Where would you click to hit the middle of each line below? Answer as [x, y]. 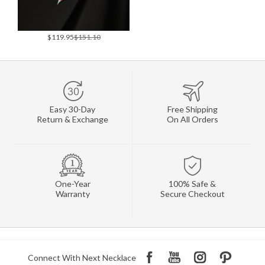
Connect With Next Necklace [82, 258]
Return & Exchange [72, 119]
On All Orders [192, 119]
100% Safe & [192, 184]
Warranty [72, 194]
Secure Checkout [192, 194]
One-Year [72, 184]
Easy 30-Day [72, 109]
